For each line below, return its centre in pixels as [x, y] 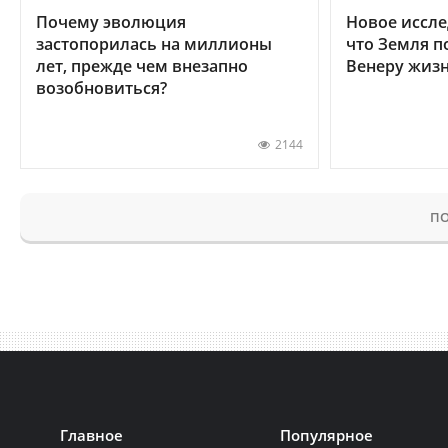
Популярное [327, 434]
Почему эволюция [111, 21]
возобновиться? [101, 87]
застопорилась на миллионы [154, 43]
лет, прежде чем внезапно [142, 65]
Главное [91, 434]
